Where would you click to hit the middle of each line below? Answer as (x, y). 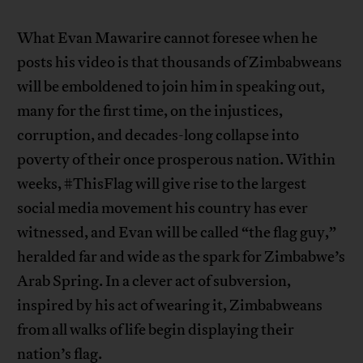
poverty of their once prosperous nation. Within (177, 160)
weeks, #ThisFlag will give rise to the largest (162, 184)
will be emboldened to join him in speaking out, (171, 87)
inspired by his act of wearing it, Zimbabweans (170, 306)
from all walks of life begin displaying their (156, 330)
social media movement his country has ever (163, 209)
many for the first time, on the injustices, (150, 111)
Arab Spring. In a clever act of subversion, (154, 282)
